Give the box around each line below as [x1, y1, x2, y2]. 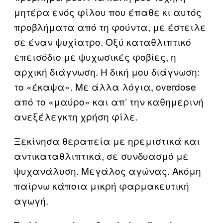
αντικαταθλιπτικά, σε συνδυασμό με [14, 148, 189, 162]
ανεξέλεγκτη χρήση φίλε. [14, 109, 138, 123]
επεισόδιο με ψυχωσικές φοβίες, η [14, 49, 176, 63]
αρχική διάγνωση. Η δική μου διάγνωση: [14, 64, 200, 78]
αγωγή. [14, 193, 48, 207]
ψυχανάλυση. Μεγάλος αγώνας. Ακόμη [14, 163, 201, 177]
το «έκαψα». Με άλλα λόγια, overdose [14, 79, 196, 93]
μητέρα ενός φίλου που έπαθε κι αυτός [14, 4, 202, 18]
